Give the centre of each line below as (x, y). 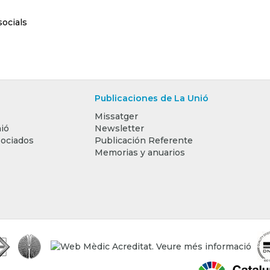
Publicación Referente (143, 140)
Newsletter (119, 128)
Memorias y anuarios (140, 152)
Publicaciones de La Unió (151, 98)
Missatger (116, 116)
